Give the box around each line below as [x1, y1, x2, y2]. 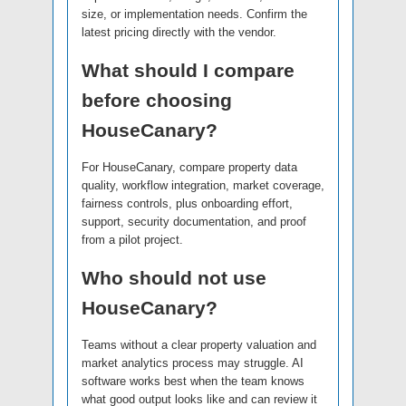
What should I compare [82, 59, 295, 81]
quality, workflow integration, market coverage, [82, 178, 324, 192]
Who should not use [82, 266, 266, 288]
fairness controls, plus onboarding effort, [82, 196, 293, 210]
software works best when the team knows [82, 373, 304, 388]
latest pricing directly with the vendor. [82, 24, 276, 39]
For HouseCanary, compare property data [82, 159, 297, 174]
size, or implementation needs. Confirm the [82, 6, 307, 21]
